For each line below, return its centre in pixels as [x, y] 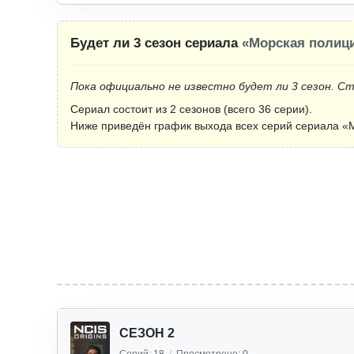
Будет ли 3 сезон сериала [156, 43]
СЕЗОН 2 [147, 333]
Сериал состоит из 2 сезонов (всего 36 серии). [191, 109]
